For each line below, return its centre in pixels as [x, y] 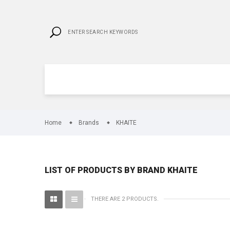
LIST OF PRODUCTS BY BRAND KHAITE [121, 170]
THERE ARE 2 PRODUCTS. [125, 199]
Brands [89, 123]
